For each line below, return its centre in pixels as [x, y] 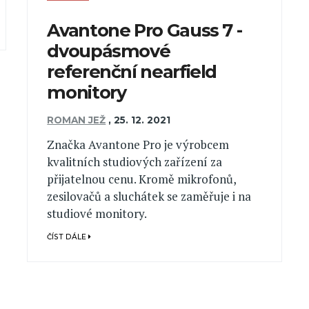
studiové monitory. [97, 214]
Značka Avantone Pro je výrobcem [138, 145]
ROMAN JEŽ [77, 120]
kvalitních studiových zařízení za [135, 162]
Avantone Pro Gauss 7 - [144, 30]
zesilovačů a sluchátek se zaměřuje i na [149, 197]
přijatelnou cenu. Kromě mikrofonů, [142, 179]
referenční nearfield [132, 71]
